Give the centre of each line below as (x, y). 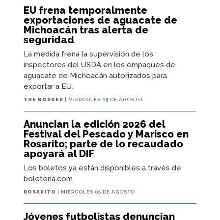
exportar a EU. (48, 87)
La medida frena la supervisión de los (88, 54)
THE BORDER (43, 100)
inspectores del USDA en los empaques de (99, 65)
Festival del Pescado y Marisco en (106, 134)
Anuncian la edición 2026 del (94, 124)
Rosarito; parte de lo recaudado (103, 144)
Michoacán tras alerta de (86, 30)
